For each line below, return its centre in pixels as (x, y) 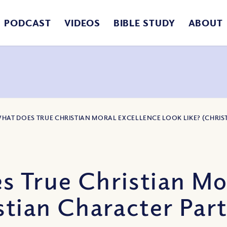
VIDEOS (82, 23)
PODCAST (28, 23)
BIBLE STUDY (144, 23)
